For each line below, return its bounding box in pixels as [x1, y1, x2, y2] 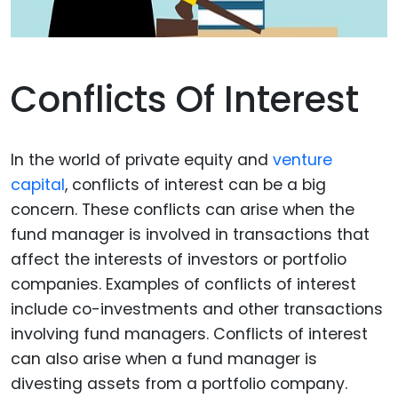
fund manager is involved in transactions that [11, 224, 370, 246]
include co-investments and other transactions [11, 298, 383, 321]
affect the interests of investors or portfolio [11, 249, 346, 271]
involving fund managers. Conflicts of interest [11, 323, 368, 346]
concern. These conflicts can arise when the [11, 199, 354, 221]
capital [11, 174, 65, 196]
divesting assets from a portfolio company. [11, 373, 347, 395]
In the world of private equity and [11, 149, 273, 171]
